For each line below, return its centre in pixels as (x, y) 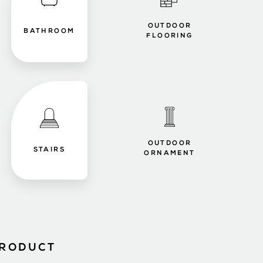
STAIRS (49, 150)
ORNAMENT (170, 154)
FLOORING (170, 36)
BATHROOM (49, 31)
